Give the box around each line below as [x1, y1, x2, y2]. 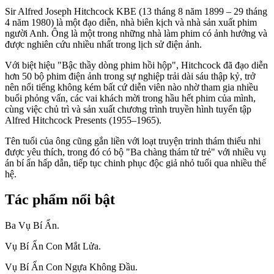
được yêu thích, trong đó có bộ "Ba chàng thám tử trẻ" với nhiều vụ [5, 146, 266, 157]
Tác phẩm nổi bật [5, 191, 115, 208]
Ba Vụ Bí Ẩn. [5, 220, 59, 231]
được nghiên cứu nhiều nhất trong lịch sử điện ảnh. [5, 39, 202, 50]
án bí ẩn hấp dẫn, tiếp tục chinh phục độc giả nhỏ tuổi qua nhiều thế [5, 157, 266, 168]
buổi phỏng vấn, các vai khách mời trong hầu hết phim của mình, [5, 92, 256, 103]
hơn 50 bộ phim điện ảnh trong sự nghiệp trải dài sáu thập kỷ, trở [5, 70, 255, 81]
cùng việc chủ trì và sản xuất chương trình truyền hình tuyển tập [5, 103, 251, 114]
